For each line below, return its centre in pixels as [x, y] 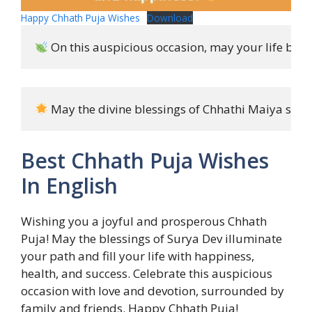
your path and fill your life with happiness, [138, 256]
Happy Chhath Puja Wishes [80, 18]
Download [170, 18]
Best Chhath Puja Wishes [145, 161]
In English [69, 186]
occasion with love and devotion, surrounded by [153, 291]
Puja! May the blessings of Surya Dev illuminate [151, 239]
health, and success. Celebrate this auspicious [147, 274]
